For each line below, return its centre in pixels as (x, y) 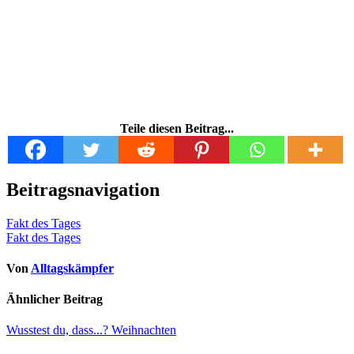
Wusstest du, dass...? (59, 330)
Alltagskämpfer (72, 268)
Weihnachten (144, 330)
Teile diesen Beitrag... (177, 128)
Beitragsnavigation (83, 189)
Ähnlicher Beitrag (55, 299)
